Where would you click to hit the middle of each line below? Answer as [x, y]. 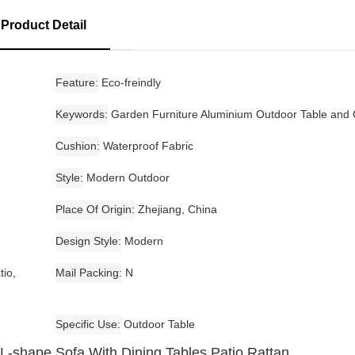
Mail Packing [87, 272]
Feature [75, 82]
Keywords [80, 114]
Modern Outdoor [128, 177]
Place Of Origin [93, 209]
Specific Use [86, 324]
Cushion [76, 145]
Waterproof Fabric [148, 145]
